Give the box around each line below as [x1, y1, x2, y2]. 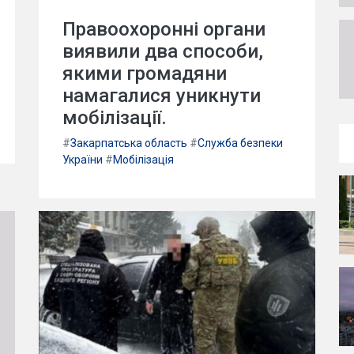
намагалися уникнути [62, 85, 261, 107]
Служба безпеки [198, 137, 283, 149]
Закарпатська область [70, 137, 187, 149]
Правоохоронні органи [62, 18, 265, 40]
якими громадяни [62, 62, 227, 85]
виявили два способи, [62, 40, 263, 62]
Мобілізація [113, 153, 174, 166]
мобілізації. [62, 107, 167, 129]
